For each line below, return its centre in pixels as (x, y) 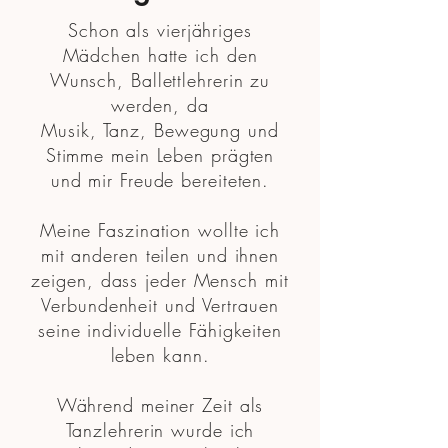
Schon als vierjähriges (160, 30)
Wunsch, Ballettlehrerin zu (160, 80)
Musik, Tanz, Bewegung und (160, 130)
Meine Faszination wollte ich (160, 230)
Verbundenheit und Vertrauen (160, 305)
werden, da (160, 105)
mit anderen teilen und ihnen (160, 255)
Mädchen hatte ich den (160, 55)
